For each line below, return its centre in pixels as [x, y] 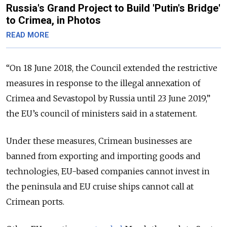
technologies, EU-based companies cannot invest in [108, 171]
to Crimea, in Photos [53, 20]
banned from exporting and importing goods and [103, 156]
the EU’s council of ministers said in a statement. [102, 113]
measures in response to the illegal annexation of [103, 83]
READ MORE [28, 35]
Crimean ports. [35, 201]
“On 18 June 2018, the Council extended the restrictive [112, 68]
